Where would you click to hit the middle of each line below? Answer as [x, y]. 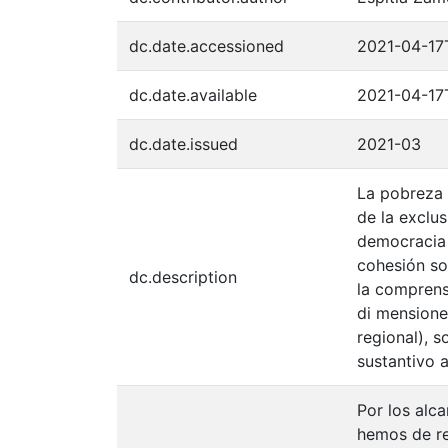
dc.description [183, 276]
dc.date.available [193, 94]
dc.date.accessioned [206, 45]
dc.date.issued [183, 143]
